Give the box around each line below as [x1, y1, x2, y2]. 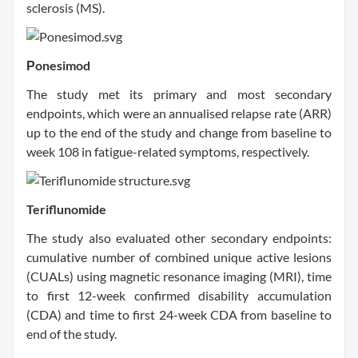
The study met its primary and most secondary [26, 86, 332, 101]
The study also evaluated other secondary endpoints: [26, 230, 332, 245]
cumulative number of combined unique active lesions [26, 249, 332, 265]
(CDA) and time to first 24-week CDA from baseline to [26, 307, 332, 322]
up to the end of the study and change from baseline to [26, 125, 332, 140]
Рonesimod [26, 58, 90, 73]
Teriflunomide [26, 201, 106, 217]
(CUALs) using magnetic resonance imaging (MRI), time [26, 268, 332, 284]
